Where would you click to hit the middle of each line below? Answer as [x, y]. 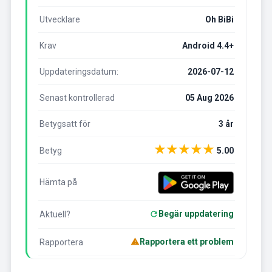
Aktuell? [55, 215]
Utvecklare [59, 20]
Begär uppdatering [196, 214]
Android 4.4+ [208, 46]
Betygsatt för [65, 124]
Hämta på [58, 182]
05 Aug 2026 [210, 98]
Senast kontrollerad [77, 98]
